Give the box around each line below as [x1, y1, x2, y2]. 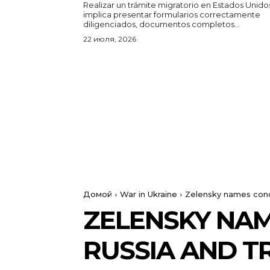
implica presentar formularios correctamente [83, 10, 260, 20]
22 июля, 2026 [83, 34, 136, 44]
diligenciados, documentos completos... [83, 19, 240, 30]
